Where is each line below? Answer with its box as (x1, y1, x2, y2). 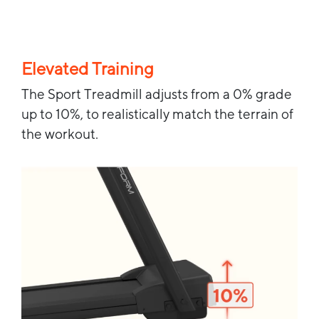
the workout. (21, 125, 98, 142)
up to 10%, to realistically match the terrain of (21, 105, 293, 122)
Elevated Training (21, 58, 154, 79)
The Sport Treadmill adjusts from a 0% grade (21, 85, 292, 103)
